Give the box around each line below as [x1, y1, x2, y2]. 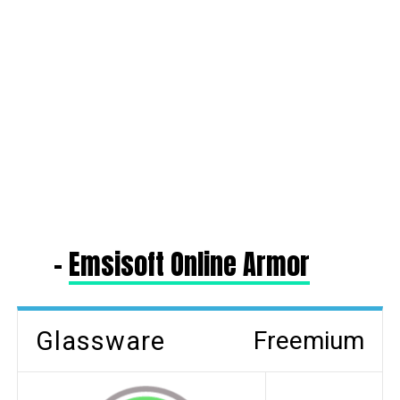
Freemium [254, 325, 365, 355]
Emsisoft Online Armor [68, 243, 310, 285]
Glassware [35, 325, 165, 356]
